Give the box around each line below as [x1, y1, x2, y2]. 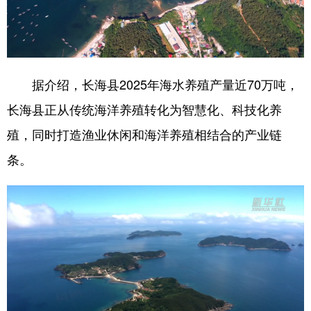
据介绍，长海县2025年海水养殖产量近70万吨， [7, 74, 299, 93]
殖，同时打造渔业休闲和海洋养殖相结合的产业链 [7, 124, 282, 143]
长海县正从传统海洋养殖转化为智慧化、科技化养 [7, 99, 282, 118]
